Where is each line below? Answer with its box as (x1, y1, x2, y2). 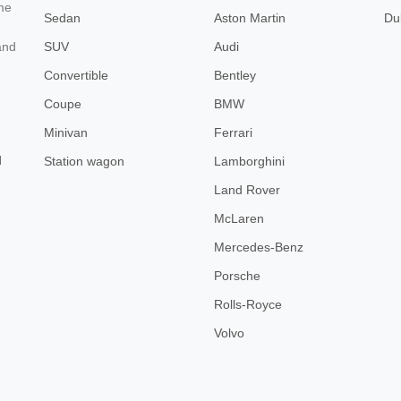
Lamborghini (214, 154, 285, 168)
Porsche (214, 269, 260, 283)
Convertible (44, 68, 108, 82)
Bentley (214, 68, 256, 82)
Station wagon (44, 154, 124, 168)
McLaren (214, 211, 264, 226)
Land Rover (214, 183, 280, 197)
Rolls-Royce (214, 297, 282, 311)
